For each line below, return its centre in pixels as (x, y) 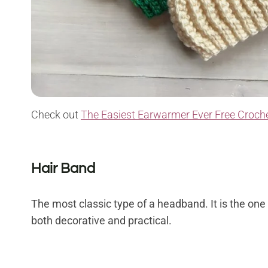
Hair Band (63, 169)
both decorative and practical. (101, 221)
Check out (56, 115)
